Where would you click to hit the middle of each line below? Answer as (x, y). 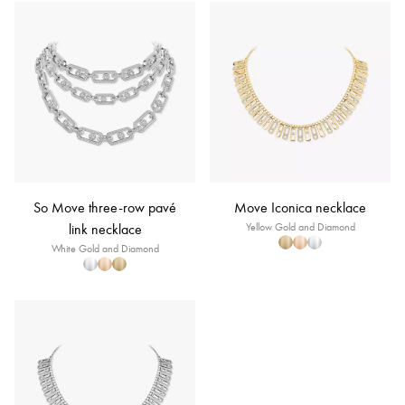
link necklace (105, 229)
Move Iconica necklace (300, 207)
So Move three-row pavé (105, 207)
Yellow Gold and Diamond (300, 227)
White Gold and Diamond (105, 249)
